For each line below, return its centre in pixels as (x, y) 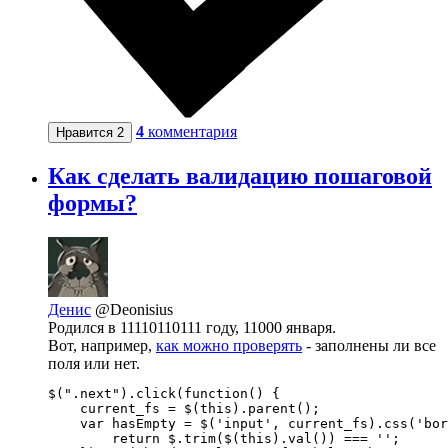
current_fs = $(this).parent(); (184, 408)
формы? (92, 202)
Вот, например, (102, 345)
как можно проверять (229, 345)
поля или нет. (94, 363)
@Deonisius (134, 309)
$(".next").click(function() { (164, 393)
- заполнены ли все (369, 345)
